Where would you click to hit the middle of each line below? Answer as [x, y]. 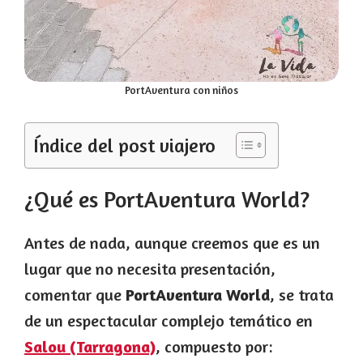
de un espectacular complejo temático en [169, 320]
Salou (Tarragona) [90, 346]
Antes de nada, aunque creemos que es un [172, 242]
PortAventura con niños [181, 90]
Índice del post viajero [124, 145]
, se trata [302, 294]
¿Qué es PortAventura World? [167, 199]
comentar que [75, 294]
